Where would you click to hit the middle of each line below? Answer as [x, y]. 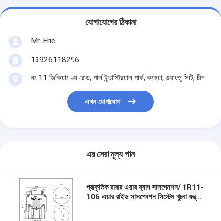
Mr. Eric [43, 41]
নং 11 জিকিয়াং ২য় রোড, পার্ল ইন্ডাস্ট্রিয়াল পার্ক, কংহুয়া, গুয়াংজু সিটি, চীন [117, 78]
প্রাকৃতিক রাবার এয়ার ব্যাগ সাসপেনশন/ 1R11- [145, 187]
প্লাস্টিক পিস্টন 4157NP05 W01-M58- [143, 206]
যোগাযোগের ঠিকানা [110, 22]
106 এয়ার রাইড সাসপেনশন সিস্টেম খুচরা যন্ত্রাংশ [146, 197]
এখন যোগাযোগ [103, 102]
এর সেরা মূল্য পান [110, 155]
